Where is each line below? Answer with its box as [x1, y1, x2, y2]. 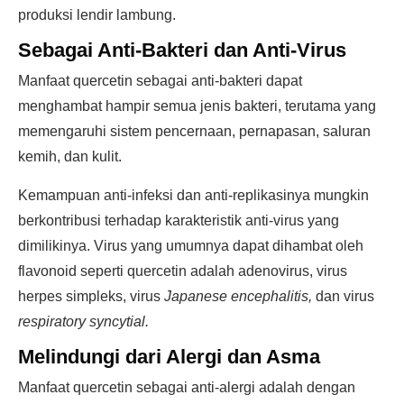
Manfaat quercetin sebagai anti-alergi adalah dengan [18, 380, 355, 395]
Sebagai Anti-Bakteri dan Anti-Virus [18, 39, 346, 61]
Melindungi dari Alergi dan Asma [18, 345, 320, 368]
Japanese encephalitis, [164, 289, 312, 304]
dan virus [312, 289, 374, 304]
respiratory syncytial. [18, 314, 149, 329]
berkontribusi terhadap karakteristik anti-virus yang [18, 213, 339, 228]
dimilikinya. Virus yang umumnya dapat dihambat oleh [18, 238, 363, 253]
